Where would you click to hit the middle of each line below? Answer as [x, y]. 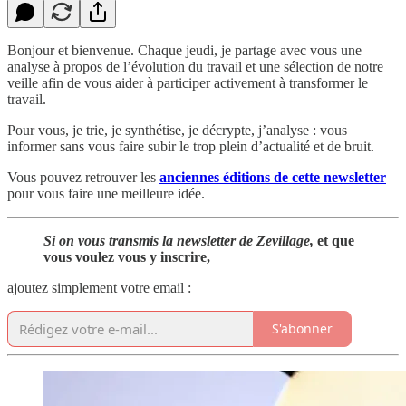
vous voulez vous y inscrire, [127, 256]
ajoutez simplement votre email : [99, 287]
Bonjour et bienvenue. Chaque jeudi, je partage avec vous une [184, 50]
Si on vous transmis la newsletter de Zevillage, [180, 240]
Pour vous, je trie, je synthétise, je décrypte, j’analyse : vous [177, 130]
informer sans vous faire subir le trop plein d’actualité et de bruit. [191, 146]
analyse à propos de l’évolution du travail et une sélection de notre [195, 66]
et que [336, 240]
